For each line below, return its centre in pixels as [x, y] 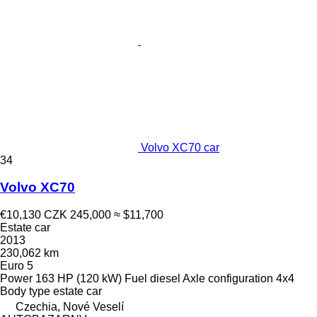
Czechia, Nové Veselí [70, 306]
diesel [165, 278]
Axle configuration [228, 278]
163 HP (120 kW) [79, 278]
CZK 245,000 [77, 214]
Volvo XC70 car [180, 147]
